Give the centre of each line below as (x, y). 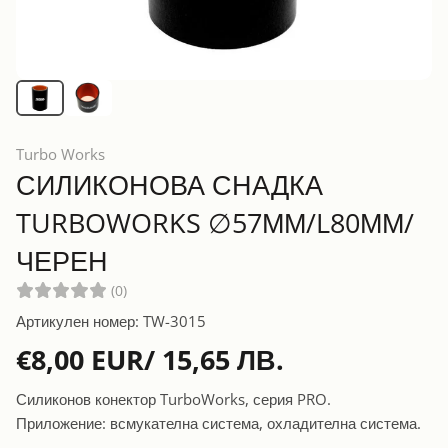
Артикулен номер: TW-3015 (111, 320)
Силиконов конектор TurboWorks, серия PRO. (173, 398)
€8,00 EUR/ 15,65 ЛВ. (150, 359)
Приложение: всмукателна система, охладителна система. (218, 422)
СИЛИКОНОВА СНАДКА (169, 184)
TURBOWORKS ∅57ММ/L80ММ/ (215, 222)
